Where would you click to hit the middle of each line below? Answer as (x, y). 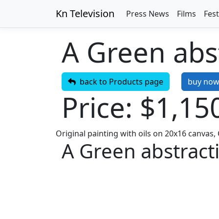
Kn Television (85, 13)
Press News (148, 14)
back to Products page (120, 82)
